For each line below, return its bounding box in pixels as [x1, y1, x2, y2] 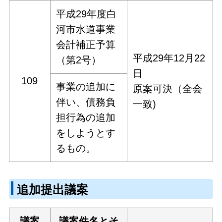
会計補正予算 [56, 39, 116, 51]
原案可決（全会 [133, 83, 203, 95]
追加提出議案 [16, 183, 88, 197]
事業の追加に [56, 81, 116, 93]
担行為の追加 [56, 112, 116, 123]
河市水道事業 [56, 24, 116, 35]
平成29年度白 [56, 8, 117, 20]
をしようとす [56, 127, 116, 139]
